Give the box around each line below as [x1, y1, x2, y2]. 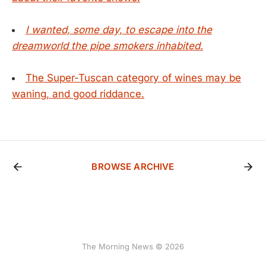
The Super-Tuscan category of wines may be [26, 72, 241, 84]
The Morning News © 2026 [82, 242, 184, 252]
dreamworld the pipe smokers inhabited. [12, 40, 203, 52]
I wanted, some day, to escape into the [26, 24, 212, 36]
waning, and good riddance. [12, 88, 144, 100]
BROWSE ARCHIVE [91, 161, 175, 173]
